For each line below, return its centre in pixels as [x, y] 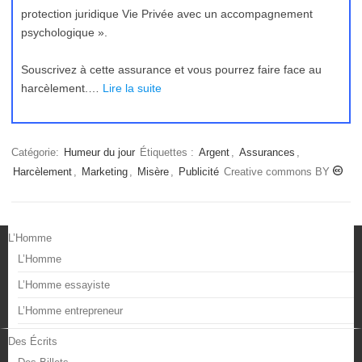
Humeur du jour [99, 152]
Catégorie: [37, 152]
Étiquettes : [168, 152]
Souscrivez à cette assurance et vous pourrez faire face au [171, 69]
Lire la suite [132, 88]
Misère [153, 172]
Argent [214, 152]
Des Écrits [33, 341]
